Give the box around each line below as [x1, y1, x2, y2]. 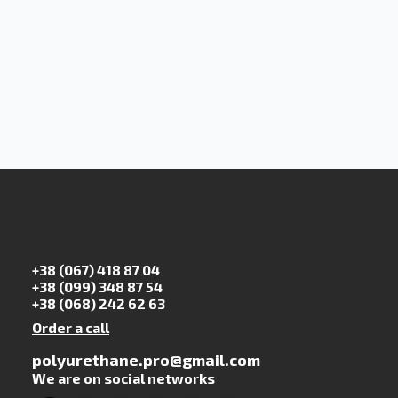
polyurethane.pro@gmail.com [32, 350, 260, 370]
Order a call [32, 319, 109, 337]
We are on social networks [32, 370, 215, 387]
